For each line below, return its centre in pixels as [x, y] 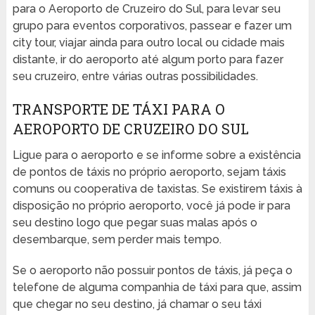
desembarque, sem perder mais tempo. [117, 240]
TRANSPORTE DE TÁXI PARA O [118, 109]
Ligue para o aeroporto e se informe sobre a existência [156, 155]
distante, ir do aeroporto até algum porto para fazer [148, 60]
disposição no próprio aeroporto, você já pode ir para [151, 206]
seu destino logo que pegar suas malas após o [135, 223]
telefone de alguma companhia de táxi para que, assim [157, 288]
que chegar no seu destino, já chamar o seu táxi [137, 304]
